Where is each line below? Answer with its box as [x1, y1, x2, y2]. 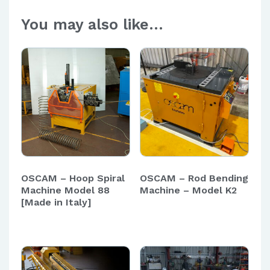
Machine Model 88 [21, 184, 110, 196]
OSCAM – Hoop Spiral [21, 172, 125, 184]
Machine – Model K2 [139, 184, 237, 196]
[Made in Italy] [21, 196, 92, 209]
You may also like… [21, 16, 163, 34]
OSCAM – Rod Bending [139, 172, 248, 184]
